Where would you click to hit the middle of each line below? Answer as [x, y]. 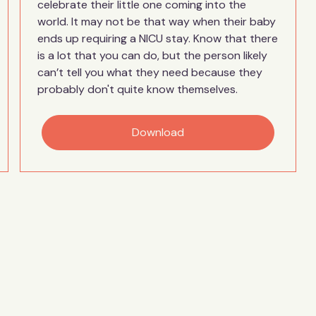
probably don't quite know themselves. [137, 89]
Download [158, 132]
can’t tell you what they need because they [150, 72]
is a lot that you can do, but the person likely [152, 55]
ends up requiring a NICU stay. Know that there [157, 38]
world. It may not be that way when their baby [156, 22]
